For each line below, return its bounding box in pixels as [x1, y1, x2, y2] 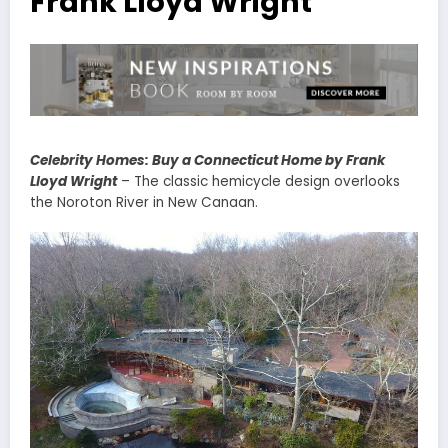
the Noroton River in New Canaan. [30, 192, 258, 212]
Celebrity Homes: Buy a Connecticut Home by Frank [30, 150, 385, 170]
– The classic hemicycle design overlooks [121, 171, 400, 191]
